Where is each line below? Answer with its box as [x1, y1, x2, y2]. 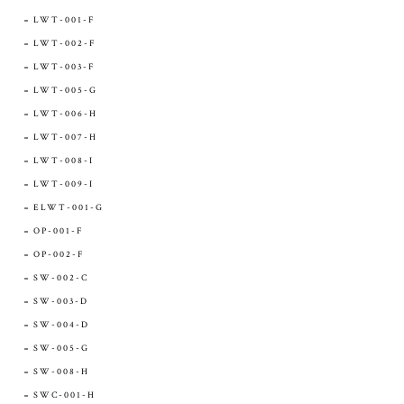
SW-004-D [33, 319, 89, 332]
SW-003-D [33, 296, 88, 308]
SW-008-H [33, 366, 89, 379]
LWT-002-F [33, 38, 96, 50]
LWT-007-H [33, 132, 97, 144]
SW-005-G [33, 343, 89, 355]
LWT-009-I [33, 179, 94, 191]
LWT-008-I [33, 155, 94, 168]
